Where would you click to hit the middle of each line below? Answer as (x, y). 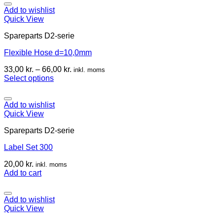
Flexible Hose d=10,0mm (48, 52)
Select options (29, 78)
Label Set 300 (28, 147)
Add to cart (23, 173)
